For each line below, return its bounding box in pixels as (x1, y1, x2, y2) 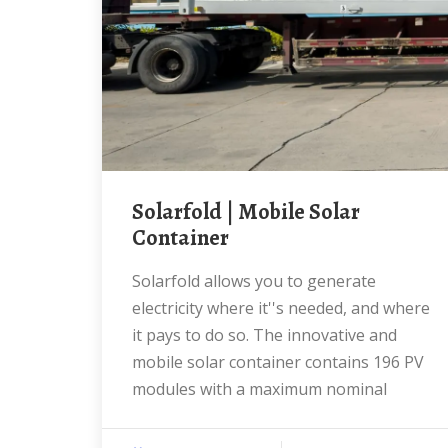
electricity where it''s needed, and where (132, 297, 430, 319)
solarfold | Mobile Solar (132, 197, 144, 227)
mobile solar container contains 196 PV (132, 351, 424, 373)
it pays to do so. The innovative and (132, 324, 397, 346)
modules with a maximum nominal (132, 378, 387, 400)
